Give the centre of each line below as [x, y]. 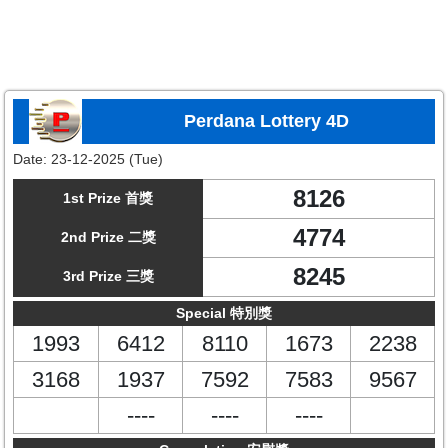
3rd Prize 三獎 [108, 276]
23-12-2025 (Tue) [107, 159]
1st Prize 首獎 [108, 198]
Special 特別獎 [224, 313]
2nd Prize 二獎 [108, 237]
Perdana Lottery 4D [266, 121]
